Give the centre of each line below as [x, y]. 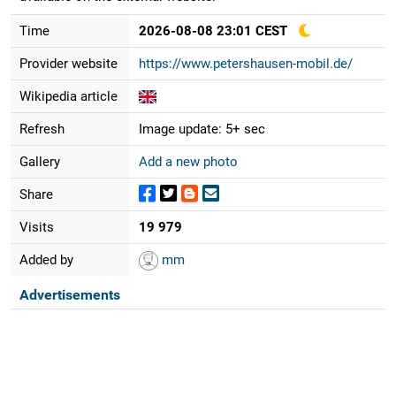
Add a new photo [188, 161]
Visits [36, 227]
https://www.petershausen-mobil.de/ [245, 63]
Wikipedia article [68, 96]
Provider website [68, 63]
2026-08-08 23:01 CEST [213, 30]
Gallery [39, 161]
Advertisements [69, 294]
